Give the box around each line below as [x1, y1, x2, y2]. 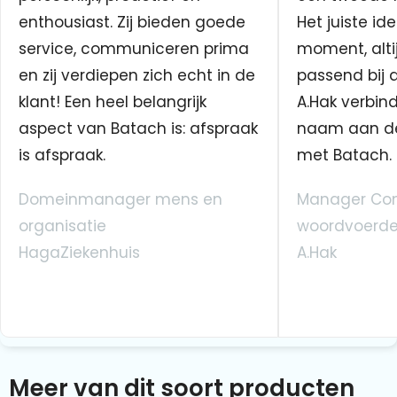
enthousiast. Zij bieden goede [19, 11, 245, 33]
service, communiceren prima [19, 37, 249, 59]
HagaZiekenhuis [19, 241, 140, 263]
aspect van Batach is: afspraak [19, 117, 258, 139]
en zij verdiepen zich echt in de [19, 64, 255, 86]
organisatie [19, 214, 106, 237]
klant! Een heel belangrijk [19, 90, 206, 113]
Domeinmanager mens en [19, 188, 222, 210]
